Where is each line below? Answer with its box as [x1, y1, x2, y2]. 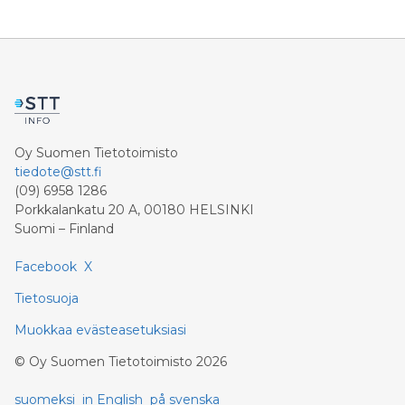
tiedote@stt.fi [14, 164, 102, 180]
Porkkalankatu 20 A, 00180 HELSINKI [14, 202, 254, 218]
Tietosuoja [14, 290, 79, 306]
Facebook [14, 259, 77, 275]
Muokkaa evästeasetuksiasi [14, 322, 186, 338]
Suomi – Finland [14, 221, 114, 237]
